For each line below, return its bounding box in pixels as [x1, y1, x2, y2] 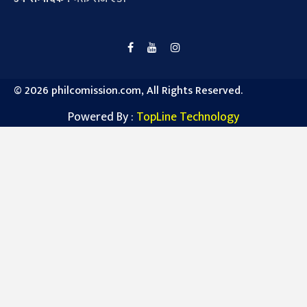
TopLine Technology [136, 107, 239, 128]
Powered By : [68, 107, 136, 128]
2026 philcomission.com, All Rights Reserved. [25, 82, 243, 101]
